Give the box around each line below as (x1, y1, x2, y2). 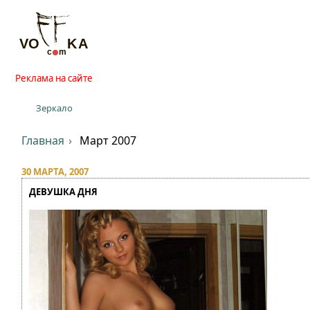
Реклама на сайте (15, 72, 93, 84)
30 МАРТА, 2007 (21, 165, 89, 178)
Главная (21, 133, 64, 148)
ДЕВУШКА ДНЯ (29, 185, 98, 198)
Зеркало (35, 102, 73, 114)
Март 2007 (79, 133, 136, 148)
